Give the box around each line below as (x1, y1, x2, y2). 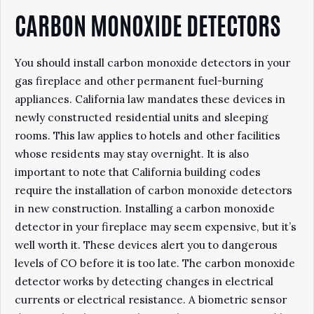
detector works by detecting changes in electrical (15, 275, 273, 288)
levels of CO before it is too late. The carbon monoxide (15, 257, 295, 270)
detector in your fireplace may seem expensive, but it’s (15, 220, 296, 233)
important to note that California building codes (15, 165, 261, 179)
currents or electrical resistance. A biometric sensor (15, 293, 287, 306)
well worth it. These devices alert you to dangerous (15, 238, 278, 252)
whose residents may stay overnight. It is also (15, 147, 249, 161)
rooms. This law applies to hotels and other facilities (15, 129, 280, 142)
